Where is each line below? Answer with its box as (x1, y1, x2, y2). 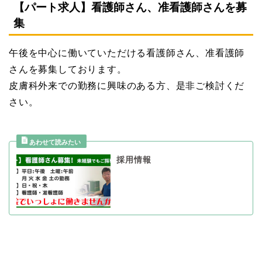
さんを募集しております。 (9, 64, 127, 75)
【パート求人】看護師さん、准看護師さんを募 (13, 1, 247, 14)
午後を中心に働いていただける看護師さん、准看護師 (9, 48, 245, 58)
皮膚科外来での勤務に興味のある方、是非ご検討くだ (9, 81, 245, 91)
